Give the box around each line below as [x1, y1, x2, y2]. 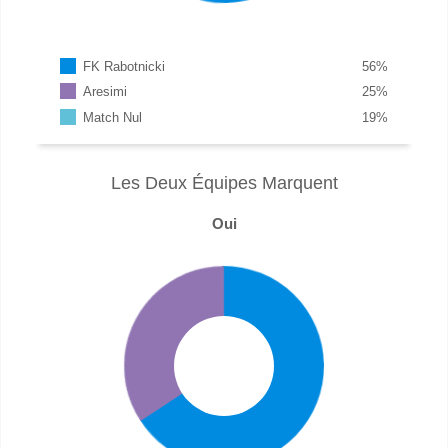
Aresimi [83, 84, 128, 100]
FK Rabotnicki [83, 58, 166, 74]
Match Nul [83, 109, 143, 125]
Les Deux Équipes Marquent [110, 172, 338, 193]
